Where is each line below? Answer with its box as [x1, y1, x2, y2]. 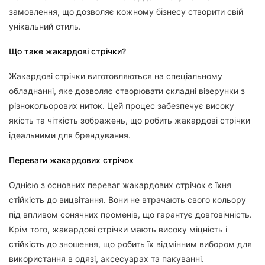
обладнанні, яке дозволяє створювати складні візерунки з [9, 86, 245, 96]
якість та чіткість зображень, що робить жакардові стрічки [9, 115, 250, 125]
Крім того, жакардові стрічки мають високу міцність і [9, 224, 227, 234]
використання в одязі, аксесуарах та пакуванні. [9, 254, 204, 264]
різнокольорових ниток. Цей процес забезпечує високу [9, 101, 234, 111]
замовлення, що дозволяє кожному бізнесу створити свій [9, 7, 243, 17]
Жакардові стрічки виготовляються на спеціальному [9, 71, 222, 81]
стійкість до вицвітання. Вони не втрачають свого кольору [9, 195, 246, 205]
